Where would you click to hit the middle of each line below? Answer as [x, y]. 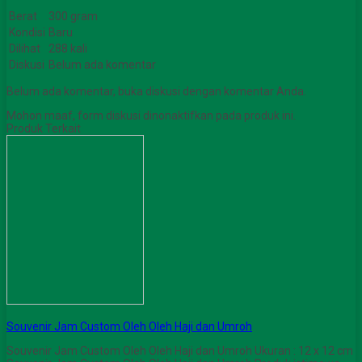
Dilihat [25, 49]
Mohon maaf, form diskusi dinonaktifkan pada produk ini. [151, 116]
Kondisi [27, 33]
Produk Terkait [44, 129]
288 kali [68, 49]
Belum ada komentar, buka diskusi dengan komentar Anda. [156, 92]
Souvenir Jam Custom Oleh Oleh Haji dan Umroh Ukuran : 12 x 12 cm [180, 351]
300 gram [73, 17]
